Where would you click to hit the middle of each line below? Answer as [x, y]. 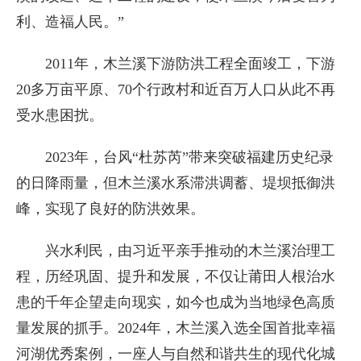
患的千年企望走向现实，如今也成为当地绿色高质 [176, 302]
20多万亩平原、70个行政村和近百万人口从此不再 [176, 89]
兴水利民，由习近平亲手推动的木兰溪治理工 [190, 251]
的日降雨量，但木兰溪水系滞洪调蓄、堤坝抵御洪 [176, 183]
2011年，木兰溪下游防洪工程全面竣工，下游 [190, 64]
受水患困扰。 [60, 115]
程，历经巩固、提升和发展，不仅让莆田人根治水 [176, 276]
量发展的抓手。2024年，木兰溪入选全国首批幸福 [176, 328]
